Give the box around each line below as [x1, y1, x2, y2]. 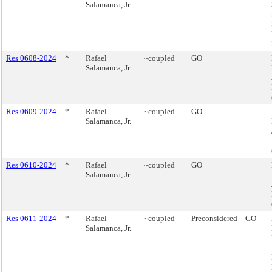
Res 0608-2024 [6, 53, 56, 63]
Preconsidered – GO [191, 214, 256, 223]
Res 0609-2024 [6, 107, 56, 116]
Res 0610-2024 [6, 160, 56, 169]
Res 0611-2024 [6, 214, 56, 223]
